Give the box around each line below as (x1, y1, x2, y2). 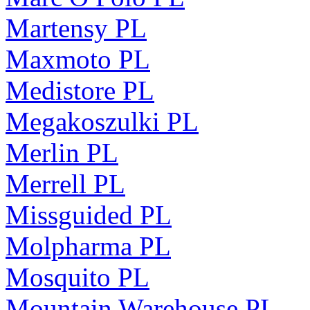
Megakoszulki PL (6, 106, 199, 136)
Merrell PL (6, 168, 125, 199)
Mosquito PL (6, 262, 149, 292)
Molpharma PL (6, 230, 171, 261)
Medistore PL (6, 75, 154, 105)
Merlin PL (6, 137, 118, 167)
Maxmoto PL (6, 44, 150, 74)
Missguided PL (6, 199, 172, 230)
